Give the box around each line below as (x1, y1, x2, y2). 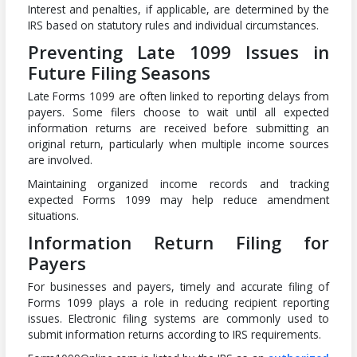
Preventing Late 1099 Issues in (27, 39, 330, 64)
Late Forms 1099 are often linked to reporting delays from (27, 88, 330, 104)
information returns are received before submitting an (27, 120, 330, 135)
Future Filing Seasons (27, 60, 210, 84)
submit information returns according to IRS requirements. (27, 326, 321, 342)
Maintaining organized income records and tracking (27, 175, 330, 191)
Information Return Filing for (27, 229, 330, 254)
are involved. (27, 151, 92, 167)
